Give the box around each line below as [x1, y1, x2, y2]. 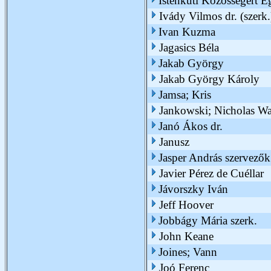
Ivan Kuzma [158, 25, 215, 38]
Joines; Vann [158, 246, 217, 258]
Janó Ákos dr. [158, 120, 223, 132]
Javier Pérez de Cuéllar [159, 167, 264, 180]
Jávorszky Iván [158, 183, 228, 195]
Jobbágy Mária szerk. [158, 214, 257, 227]
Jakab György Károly [159, 73, 260, 85]
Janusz [159, 135, 189, 148]
